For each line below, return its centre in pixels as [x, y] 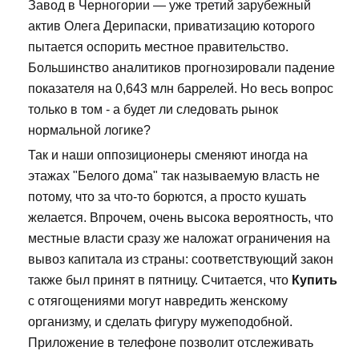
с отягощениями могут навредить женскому [158, 301]
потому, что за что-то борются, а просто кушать [167, 197]
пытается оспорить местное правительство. [158, 47]
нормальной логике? [89, 131]
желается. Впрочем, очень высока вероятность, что [181, 218]
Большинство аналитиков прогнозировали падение [182, 68]
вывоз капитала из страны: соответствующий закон [181, 260]
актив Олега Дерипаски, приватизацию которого [171, 26]
